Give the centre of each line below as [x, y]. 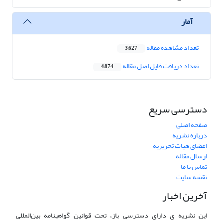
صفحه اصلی [192, 125]
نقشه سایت [192, 177]
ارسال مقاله [191, 156]
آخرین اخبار [185, 196]
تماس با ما [194, 167]
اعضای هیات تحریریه [180, 146]
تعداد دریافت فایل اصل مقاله [160, 66]
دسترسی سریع [178, 110]
